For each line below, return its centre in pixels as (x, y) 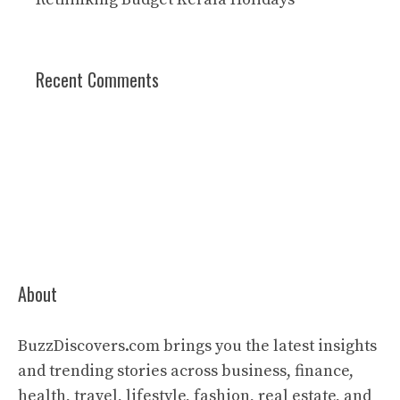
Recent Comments (97, 79)
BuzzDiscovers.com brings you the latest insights (197, 346)
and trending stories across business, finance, (186, 371)
